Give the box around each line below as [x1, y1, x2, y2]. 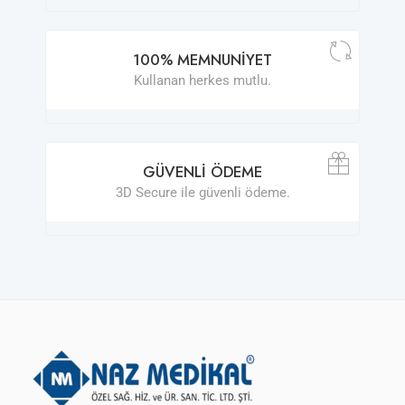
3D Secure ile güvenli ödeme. [115, 184, 290, 201]
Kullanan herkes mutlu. [134, 72, 271, 89]
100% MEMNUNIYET [133, 48, 272, 71]
